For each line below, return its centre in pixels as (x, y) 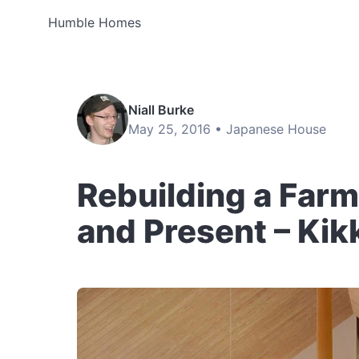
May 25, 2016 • (177, 129)
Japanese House (276, 129)
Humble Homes (95, 22)
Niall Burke (161, 110)
